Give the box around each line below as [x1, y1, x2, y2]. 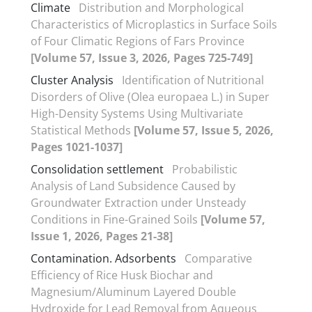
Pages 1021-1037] [31, 139, 123, 155]
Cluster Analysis [31, 72, 114, 88]
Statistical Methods [31, 122, 134, 138]
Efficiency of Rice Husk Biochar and [31, 267, 213, 283]
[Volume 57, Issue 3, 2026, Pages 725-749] [31, 49, 253, 65]
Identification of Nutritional [122, 72, 264, 88]
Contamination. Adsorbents [31, 250, 176, 266]
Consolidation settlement [31, 161, 164, 177]
